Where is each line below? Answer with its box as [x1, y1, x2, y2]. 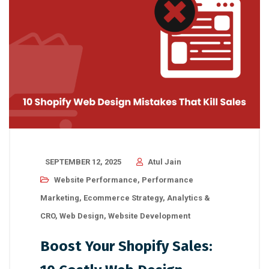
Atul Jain [148, 157, 181, 167]
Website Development [108, 211, 190, 221]
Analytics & [167, 193, 210, 203]
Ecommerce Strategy [83, 193, 163, 203]
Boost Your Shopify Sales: [40, 238, 213, 255]
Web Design [59, 211, 104, 221]
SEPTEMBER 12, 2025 [45, 157, 121, 167]
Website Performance [54, 175, 138, 185]
